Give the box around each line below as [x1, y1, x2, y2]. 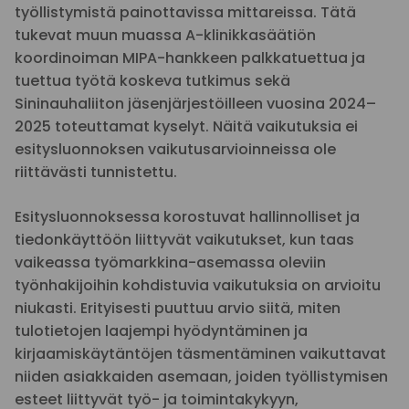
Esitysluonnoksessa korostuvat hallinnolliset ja [15, 206, 360, 227]
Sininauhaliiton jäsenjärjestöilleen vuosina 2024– [15, 93, 376, 114]
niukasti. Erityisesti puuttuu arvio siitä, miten [15, 298, 341, 319]
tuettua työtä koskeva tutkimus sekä [15, 70, 290, 91]
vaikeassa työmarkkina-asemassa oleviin [15, 252, 326, 273]
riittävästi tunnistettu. [15, 162, 181, 183]
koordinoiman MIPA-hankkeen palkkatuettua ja [15, 47, 365, 68]
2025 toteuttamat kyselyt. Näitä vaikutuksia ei [15, 116, 358, 137]
